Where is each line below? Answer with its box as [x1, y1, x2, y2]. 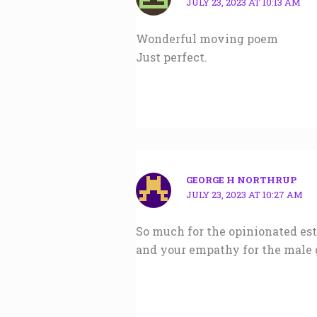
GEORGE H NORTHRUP [186, 173, 297, 187]
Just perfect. [136, 50, 207, 65]
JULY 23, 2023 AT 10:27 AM [186, 188, 304, 202]
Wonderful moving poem [136, 31, 278, 47]
